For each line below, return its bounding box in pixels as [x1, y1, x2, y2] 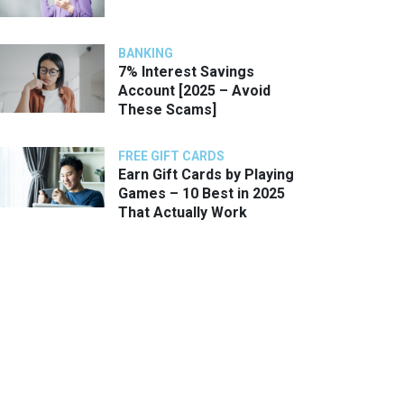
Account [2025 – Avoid [118, 82, 271, 100]
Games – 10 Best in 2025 [118, 185, 285, 203]
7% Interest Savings [118, 63, 254, 81]
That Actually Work [118, 204, 247, 222]
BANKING [118, 46, 173, 61]
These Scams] [118, 101, 216, 119]
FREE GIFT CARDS [118, 149, 225, 164]
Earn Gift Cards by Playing [118, 166, 294, 184]
